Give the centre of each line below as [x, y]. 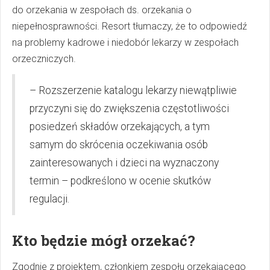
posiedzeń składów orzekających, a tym [120, 127]
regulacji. [49, 199]
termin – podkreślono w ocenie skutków [120, 181]
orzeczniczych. [44, 59]
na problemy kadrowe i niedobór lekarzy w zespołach [125, 43]
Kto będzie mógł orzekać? [104, 241]
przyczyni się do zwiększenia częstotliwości [129, 109]
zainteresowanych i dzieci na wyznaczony [124, 163]
